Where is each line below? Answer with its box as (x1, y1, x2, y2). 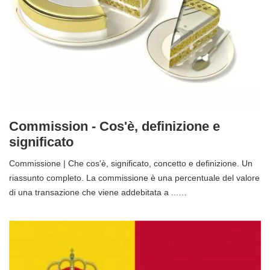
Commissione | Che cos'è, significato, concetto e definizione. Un (9, 158, 253, 168)
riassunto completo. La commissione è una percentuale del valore (9, 172, 260, 183)
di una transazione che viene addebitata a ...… (9, 187, 187, 197)
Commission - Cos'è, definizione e (9, 118, 220, 134)
